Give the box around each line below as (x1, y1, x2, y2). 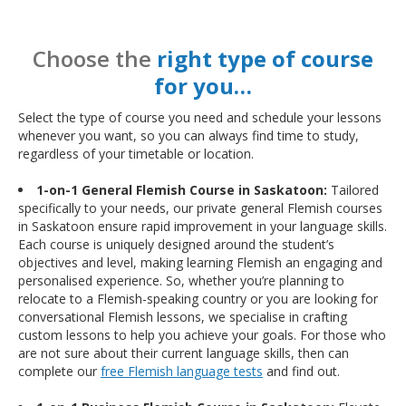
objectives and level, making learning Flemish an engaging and (18, 254, 382, 272)
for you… (154, 71, 252, 101)
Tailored (327, 181, 379, 199)
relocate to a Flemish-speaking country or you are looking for (18, 290, 378, 308)
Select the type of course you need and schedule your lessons (18, 109, 382, 127)
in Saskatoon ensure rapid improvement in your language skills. (18, 217, 387, 236)
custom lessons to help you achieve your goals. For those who (18, 326, 386, 344)
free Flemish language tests (101, 362, 263, 381)
